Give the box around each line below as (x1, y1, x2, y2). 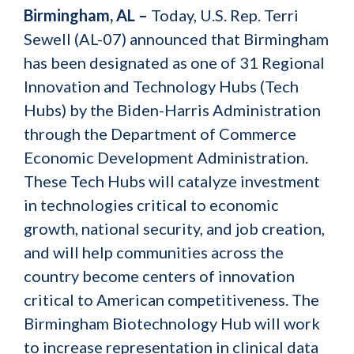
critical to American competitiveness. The (24, 290, 319, 309)
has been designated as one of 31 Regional (24, 53, 325, 72)
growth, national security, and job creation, (24, 219, 325, 238)
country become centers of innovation (24, 266, 295, 285)
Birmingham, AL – (24, 6, 148, 24)
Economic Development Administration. (24, 148, 308, 167)
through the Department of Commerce (24, 124, 296, 143)
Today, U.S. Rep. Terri (148, 6, 299, 24)
